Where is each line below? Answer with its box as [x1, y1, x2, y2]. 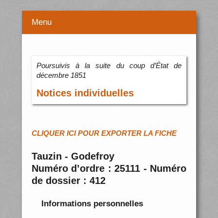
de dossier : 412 [31, 175, 106, 186]
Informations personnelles [41, 199, 143, 208]
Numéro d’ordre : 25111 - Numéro [31, 163, 187, 174]
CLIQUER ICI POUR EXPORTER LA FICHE [31, 129, 177, 138]
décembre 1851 [36, 71, 86, 80]
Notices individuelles [36, 88, 134, 99]
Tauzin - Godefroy [31, 151, 114, 162]
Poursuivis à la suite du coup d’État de [36, 61, 182, 70]
